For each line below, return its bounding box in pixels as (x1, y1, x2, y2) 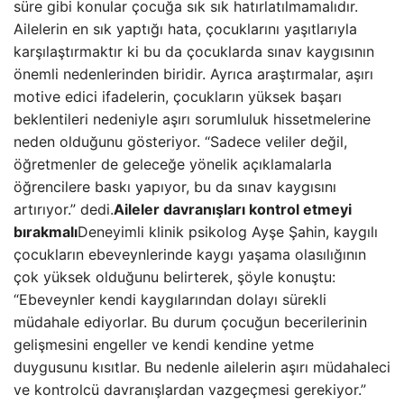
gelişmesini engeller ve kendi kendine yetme (14, 335, 314, 353)
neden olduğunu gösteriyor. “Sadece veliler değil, (14, 133, 347, 151)
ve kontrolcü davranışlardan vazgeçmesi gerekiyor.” (14, 381, 366, 399)
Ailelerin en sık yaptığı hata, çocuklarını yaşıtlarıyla (14, 20, 357, 38)
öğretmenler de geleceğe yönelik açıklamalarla (14, 155, 332, 173)
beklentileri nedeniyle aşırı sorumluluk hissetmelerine (14, 110, 371, 128)
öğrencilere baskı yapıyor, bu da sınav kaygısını (14, 178, 336, 196)
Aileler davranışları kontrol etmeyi (114, 200, 352, 218)
